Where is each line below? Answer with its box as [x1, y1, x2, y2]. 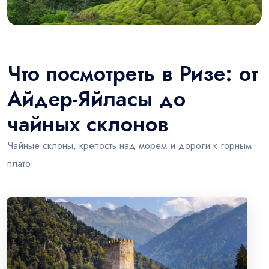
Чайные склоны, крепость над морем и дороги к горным [7, 139, 252, 153]
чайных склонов [7, 109, 168, 139]
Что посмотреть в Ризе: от [7, 59, 258, 89]
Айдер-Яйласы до [7, 84, 186, 114]
